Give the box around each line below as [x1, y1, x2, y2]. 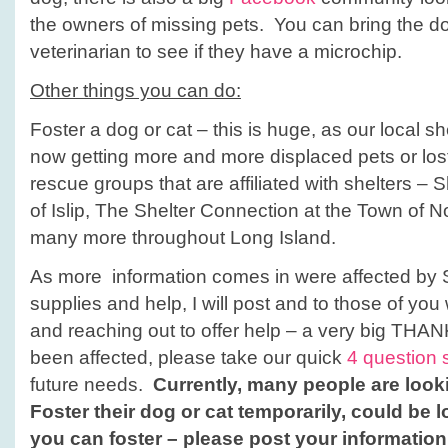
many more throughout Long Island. [30, 227, 336, 248]
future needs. [30, 374, 148, 395]
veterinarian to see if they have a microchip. [30, 41, 402, 62]
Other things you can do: [30, 80, 241, 101]
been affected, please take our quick [30, 347, 347, 368]
